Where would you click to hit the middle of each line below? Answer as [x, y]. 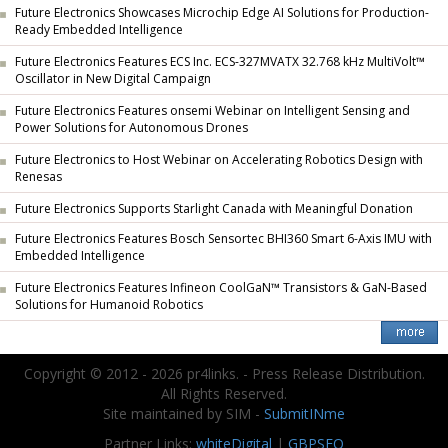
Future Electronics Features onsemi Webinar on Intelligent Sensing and [212, 110]
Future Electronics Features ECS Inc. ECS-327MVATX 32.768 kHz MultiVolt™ [220, 61]
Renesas [38, 177]
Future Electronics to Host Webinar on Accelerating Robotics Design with [219, 159]
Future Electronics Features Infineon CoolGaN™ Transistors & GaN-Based [221, 287]
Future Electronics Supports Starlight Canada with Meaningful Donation [214, 208]
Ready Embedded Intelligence [99, 30]
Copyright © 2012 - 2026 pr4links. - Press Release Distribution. [224, 373]
